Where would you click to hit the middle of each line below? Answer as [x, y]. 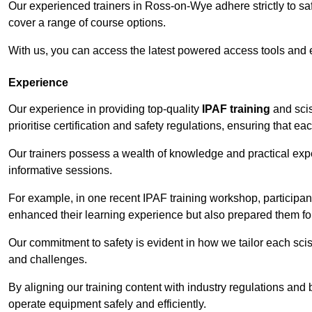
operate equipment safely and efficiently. [107, 304]
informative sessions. [60, 171]
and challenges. [48, 260]
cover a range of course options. [87, 23]
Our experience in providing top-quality [105, 109]
